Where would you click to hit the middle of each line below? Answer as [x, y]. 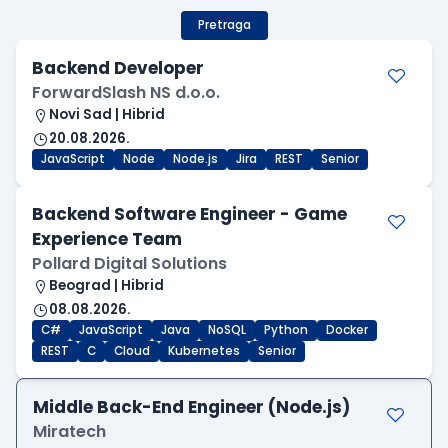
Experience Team [107, 239]
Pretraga [224, 25]
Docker [347, 330]
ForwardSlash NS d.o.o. [126, 93]
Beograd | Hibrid [106, 286]
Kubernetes [204, 351]
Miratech [69, 432]
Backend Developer [118, 68]
